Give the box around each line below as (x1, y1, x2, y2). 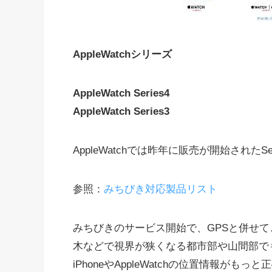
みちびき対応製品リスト (104, 183, 217, 195)
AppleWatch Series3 (73, 106, 169, 118)
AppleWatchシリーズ (73, 49, 172, 61)
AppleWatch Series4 (73, 87, 169, 100)
